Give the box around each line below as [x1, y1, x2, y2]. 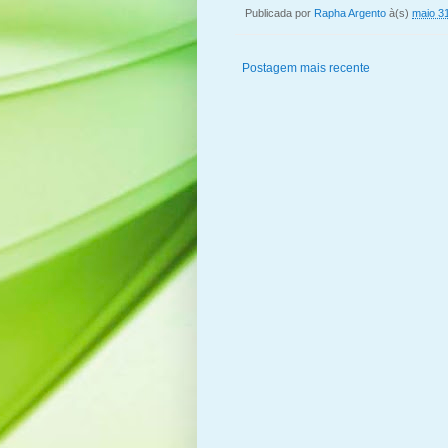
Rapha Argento [314, 6, 386, 19]
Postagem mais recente [242, 61, 370, 76]
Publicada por [245, 6, 314, 19]
